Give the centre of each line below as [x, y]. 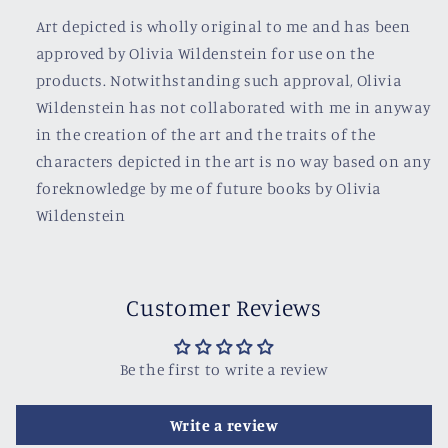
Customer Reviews [224, 308]
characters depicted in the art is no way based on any [233, 161]
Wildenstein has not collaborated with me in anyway [233, 107]
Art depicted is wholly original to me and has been [223, 26]
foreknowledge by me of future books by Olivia [208, 188]
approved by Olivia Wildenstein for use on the [205, 53]
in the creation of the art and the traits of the [205, 134]
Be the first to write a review [224, 370]
